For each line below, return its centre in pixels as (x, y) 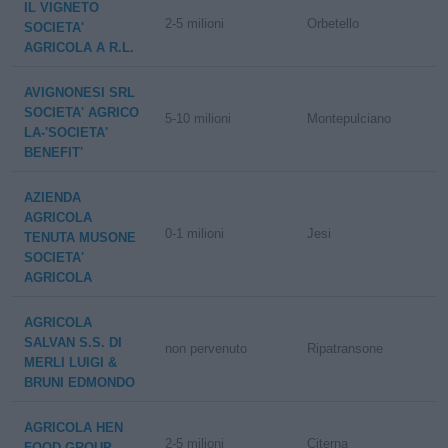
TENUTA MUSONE (80, 237)
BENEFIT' (53, 152)
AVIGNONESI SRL (79, 92)
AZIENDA (52, 197)
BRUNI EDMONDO (79, 382)
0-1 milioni (195, 233)
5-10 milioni (198, 118)
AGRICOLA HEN (73, 427)
